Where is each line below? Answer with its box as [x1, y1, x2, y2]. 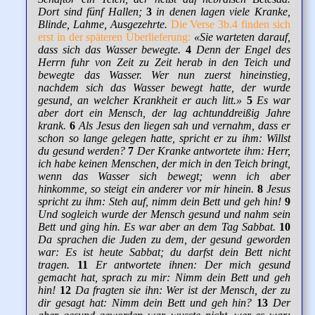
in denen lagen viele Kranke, [156, 5, 290, 18]
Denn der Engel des [195, 43, 290, 56]
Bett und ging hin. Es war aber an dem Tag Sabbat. [38, 220, 276, 233]
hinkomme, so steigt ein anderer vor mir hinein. [38, 182, 254, 195]
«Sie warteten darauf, [193, 30, 290, 43]
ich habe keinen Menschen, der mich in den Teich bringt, [38, 157, 290, 169]
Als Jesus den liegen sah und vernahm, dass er [79, 119, 290, 131]
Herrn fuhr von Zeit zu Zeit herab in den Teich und [38, 56, 290, 68]
